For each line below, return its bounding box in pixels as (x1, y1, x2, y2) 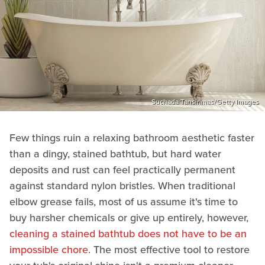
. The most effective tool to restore (88, 241, 250, 257)
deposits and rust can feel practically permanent (9, 161, 235, 177)
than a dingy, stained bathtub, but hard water (9, 146, 221, 161)
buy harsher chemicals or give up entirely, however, (9, 209, 248, 225)
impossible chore (9, 241, 88, 257)
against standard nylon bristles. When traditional (9, 177, 235, 193)
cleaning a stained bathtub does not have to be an (9, 225, 247, 241)
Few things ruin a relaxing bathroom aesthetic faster (9, 130, 254, 146)
